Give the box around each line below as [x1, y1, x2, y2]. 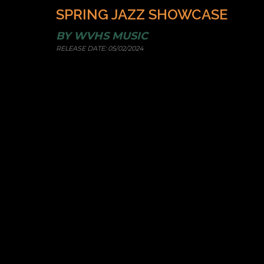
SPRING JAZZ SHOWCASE [56, 6, 228, 23]
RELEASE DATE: [56, 44, 108, 52]
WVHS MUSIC [74, 29, 148, 42]
